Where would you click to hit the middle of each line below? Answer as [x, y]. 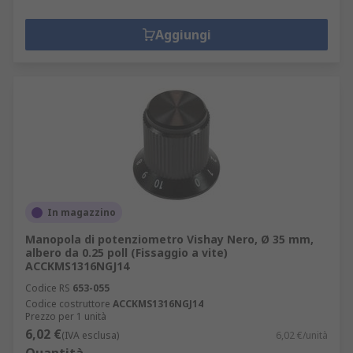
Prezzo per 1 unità [66, 316]
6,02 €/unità [302, 335]
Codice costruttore [68, 304]
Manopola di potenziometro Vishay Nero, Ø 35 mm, [169, 239]
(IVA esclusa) [90, 335]
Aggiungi [183, 35]
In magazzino [82, 212]
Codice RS [48, 288]
